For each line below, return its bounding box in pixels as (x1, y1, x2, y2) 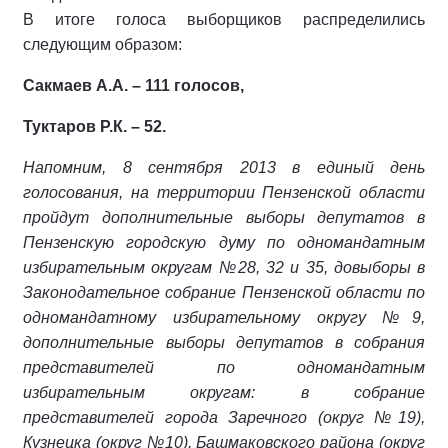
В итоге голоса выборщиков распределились (23, 11, 425, 28)
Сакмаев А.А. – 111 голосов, (23, 77, 244, 94)
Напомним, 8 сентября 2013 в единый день (23, 159, 425, 176)
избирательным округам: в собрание (23, 384, 425, 401)
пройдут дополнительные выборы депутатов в (23, 209, 425, 226)
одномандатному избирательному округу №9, (23, 309, 425, 326)
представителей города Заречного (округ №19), (23, 409, 425, 426)
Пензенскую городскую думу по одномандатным (23, 234, 425, 251)
